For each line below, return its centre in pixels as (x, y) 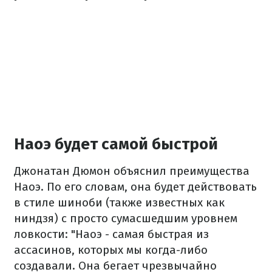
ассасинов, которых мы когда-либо (111, 250)
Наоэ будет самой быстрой (116, 144)
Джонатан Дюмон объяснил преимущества (132, 171)
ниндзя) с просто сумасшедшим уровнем (126, 218)
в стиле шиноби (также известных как (119, 202)
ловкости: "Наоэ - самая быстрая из (111, 234)
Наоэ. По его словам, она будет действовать (135, 187)
